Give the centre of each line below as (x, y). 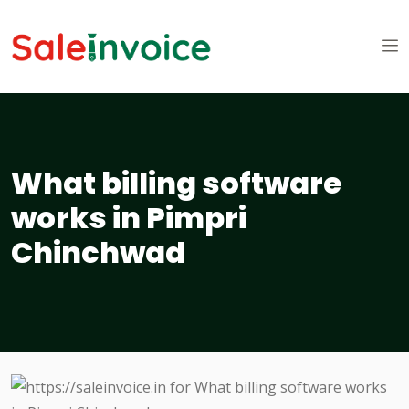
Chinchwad (98, 253)
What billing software (176, 184)
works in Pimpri (129, 218)
